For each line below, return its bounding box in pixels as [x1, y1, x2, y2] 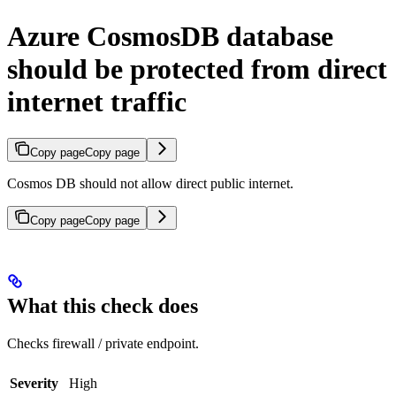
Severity [10, 376, 58, 392]
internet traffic [7, 86, 187, 118]
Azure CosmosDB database [7, 20, 333, 53]
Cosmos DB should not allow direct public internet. [7, 175, 293, 191]
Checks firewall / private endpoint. [7, 336, 199, 352]
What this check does [7, 294, 198, 318]
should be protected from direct [7, 53, 387, 86]
